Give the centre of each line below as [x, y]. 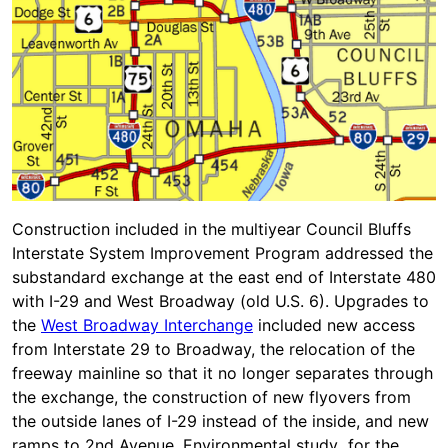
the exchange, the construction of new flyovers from [211, 396]
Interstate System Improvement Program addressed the [222, 252]
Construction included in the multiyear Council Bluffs [211, 228]
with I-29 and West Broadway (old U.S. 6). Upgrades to [220, 300]
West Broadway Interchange [147, 324]
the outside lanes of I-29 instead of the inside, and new [220, 420]
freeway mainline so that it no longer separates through [222, 372]
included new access [334, 324]
